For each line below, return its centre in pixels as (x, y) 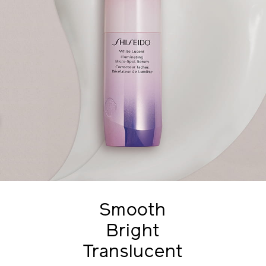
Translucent (133, 253)
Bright (133, 232)
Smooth (133, 211)
